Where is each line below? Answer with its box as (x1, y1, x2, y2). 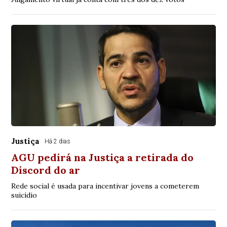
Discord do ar (11, 164, 81, 177)
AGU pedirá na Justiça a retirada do (11, 151, 194, 164)
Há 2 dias (45, 138, 71, 145)
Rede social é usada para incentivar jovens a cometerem (11, 181, 200, 191)
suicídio (11, 191, 37, 200)
